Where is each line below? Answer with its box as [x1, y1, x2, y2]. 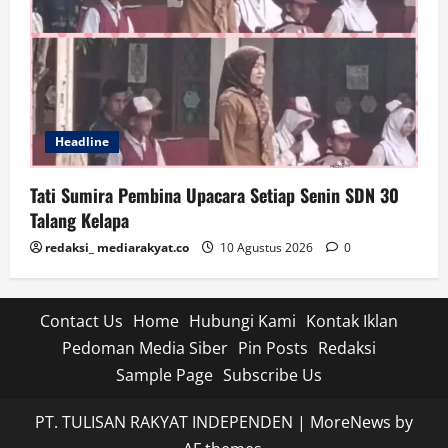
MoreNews [310, 410, 391, 433]
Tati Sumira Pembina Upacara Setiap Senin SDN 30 [30, 181, 399, 208]
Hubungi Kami [189, 309, 296, 332]
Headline [55, 132, 109, 150]
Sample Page [116, 363, 213, 386]
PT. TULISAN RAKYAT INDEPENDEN [35, 410, 297, 433]
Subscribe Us [223, 363, 322, 386]
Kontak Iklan [306, 309, 398, 332]
